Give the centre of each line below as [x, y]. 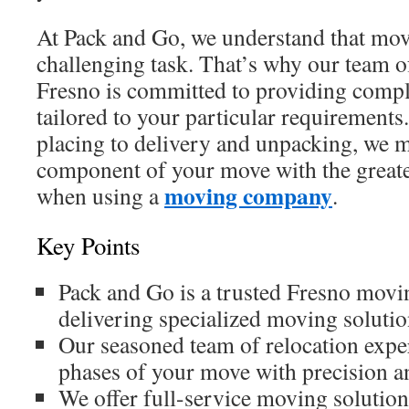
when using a [100, 195]
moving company [248, 195]
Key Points [88, 246]
